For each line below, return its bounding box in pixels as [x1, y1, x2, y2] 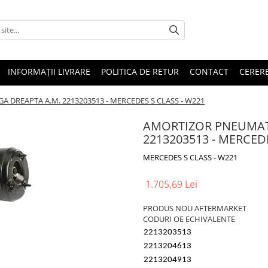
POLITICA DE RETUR [101, 66, 179, 77]
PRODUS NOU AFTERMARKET [143, 203, 246, 214]
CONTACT [190, 66, 229, 77]
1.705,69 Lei [145, 178, 197, 191]
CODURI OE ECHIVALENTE [143, 214, 235, 224]
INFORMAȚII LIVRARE [8, 66, 90, 77]
